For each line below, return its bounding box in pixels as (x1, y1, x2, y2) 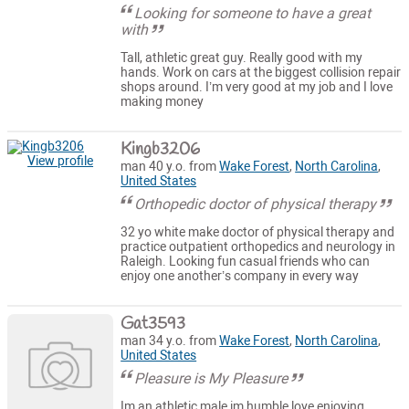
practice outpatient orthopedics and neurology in (121, 239, 396, 256)
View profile (27, 152, 94, 169)
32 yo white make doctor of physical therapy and (121, 225, 395, 241)
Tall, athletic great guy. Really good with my (121, 50, 363, 67)
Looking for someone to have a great (134, 4, 372, 22)
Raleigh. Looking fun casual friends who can (121, 254, 371, 270)
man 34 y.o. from (121, 332, 220, 349)
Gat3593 (121, 311, 186, 336)
